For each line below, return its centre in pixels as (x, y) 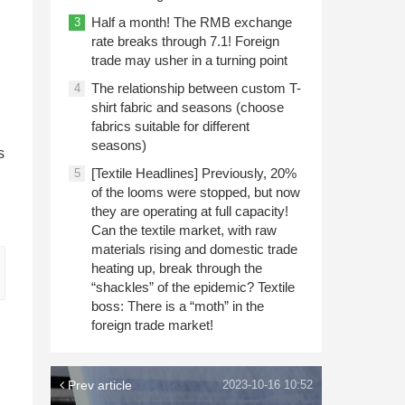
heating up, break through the (177, 268)
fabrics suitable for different (170, 126)
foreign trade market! (152, 325)
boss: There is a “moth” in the (178, 306)
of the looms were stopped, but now (196, 192)
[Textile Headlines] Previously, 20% (194, 173)
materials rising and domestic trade (194, 249)
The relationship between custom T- (196, 88)
